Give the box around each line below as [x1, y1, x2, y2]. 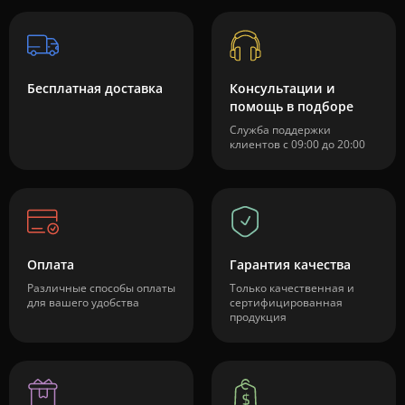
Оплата [27, 256, 74, 273]
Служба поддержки [230, 122, 331, 137]
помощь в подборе [230, 98, 353, 115]
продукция [230, 309, 287, 325]
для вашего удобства [27, 295, 139, 310]
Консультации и [230, 80, 335, 97]
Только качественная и [230, 280, 354, 296]
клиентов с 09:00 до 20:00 [230, 137, 365, 152]
